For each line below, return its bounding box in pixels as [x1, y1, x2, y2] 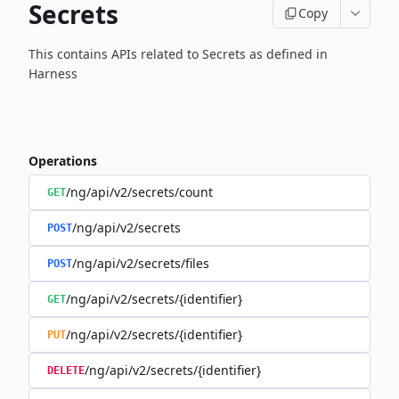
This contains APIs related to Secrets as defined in [28, 45, 328, 62]
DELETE [47, 364, 85, 377]
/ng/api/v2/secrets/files [72, 255, 209, 272]
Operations [28, 152, 97, 169]
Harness [28, 65, 77, 82]
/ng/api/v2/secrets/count [66, 183, 213, 200]
